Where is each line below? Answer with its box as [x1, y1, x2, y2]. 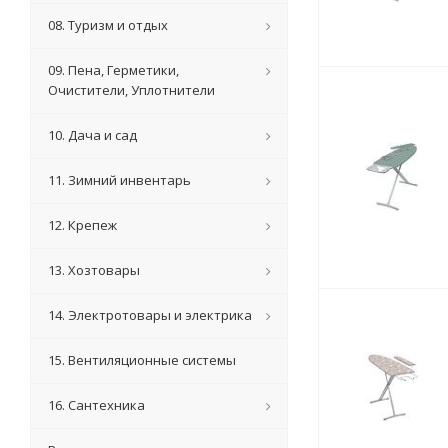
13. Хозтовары [48, 261, 140, 279]
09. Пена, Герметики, [48, 61, 179, 79]
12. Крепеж [48, 216, 117, 234]
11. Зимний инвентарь [48, 171, 191, 189]
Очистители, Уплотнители [48, 81, 215, 99]
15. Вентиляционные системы [48, 351, 236, 369]
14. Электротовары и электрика [48, 306, 252, 324]
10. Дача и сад [48, 126, 137, 144]
